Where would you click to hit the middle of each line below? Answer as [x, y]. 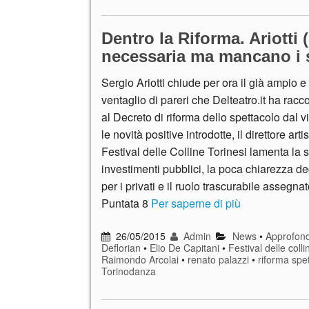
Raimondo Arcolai [140, 260]
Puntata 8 [126, 203]
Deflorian [121, 248]
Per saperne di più [196, 203]
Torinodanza [129, 271]
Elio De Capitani [185, 248]
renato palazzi [218, 260]
